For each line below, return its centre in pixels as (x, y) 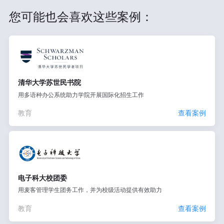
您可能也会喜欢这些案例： (81, 17)
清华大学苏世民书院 (49, 82)
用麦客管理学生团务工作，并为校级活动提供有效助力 (90, 190)
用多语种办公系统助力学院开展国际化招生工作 (81, 94)
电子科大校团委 (42, 177)
